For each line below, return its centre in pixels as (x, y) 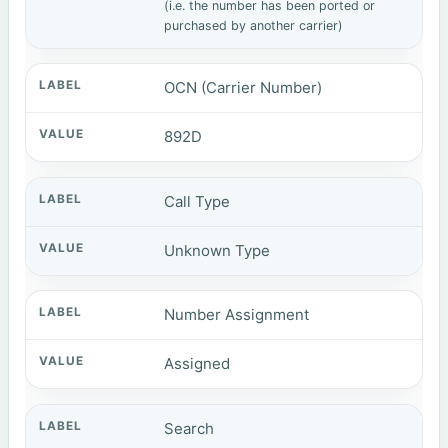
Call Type (197, 201)
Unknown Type (217, 250)
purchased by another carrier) (254, 25)
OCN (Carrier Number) (243, 88)
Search (189, 428)
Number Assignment (237, 315)
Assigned (197, 364)
